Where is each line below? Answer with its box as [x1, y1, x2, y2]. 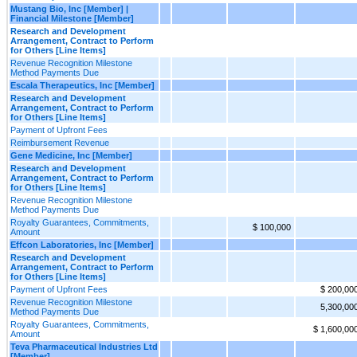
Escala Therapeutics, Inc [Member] [10, 80, 155, 90]
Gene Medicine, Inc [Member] [10, 150, 132, 160]
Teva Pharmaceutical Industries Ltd [10, 341, 158, 351]
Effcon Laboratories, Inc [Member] [10, 239, 154, 249]
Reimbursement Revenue [10, 137, 109, 147]
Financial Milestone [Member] [10, 13, 134, 23]
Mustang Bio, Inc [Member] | [10, 3, 128, 14]
